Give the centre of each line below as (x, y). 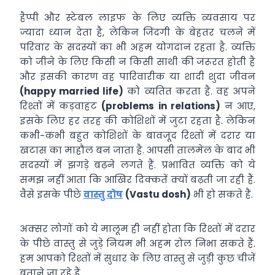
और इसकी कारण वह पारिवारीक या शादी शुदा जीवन (137, 76)
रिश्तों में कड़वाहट (61, 106)
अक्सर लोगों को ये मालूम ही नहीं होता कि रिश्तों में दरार (137, 229)
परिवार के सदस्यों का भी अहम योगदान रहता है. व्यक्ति (137, 47)
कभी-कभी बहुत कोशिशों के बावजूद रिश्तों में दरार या (137, 135)
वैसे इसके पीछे (52, 194)
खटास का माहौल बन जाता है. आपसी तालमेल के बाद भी (137, 150)
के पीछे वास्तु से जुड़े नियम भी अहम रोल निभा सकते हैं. (137, 243)
